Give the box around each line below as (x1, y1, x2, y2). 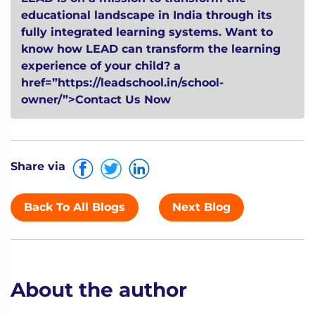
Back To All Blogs (24, 200, 125, 214)
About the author (11, 278, 187, 302)
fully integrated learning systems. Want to (21, 25, 273, 39)
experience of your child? (21, 59, 174, 73)
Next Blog (172, 200, 231, 214)
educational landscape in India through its (21, 8, 272, 22)
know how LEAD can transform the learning (21, 42, 281, 56)
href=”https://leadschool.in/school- (21, 76, 224, 90)
